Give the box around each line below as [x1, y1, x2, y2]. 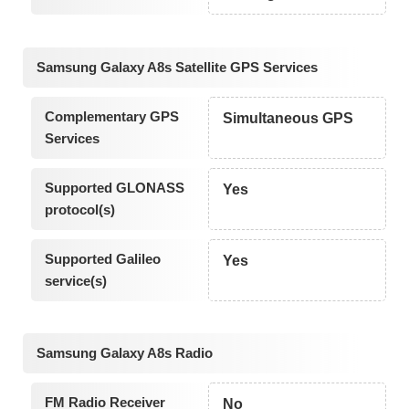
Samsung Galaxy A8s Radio [37, 345, 213, 362]
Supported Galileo [44, 250, 161, 267]
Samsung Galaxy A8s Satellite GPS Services [37, 58, 318, 75]
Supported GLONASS [44, 179, 184, 195]
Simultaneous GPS [223, 110, 354, 126]
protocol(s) [44, 201, 115, 217]
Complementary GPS [44, 108, 179, 124]
